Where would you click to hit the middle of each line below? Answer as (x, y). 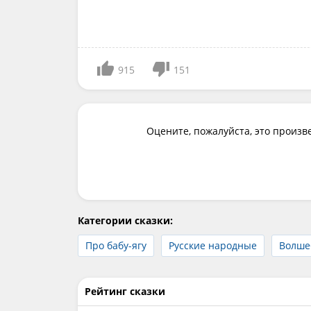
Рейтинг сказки (125, 291)
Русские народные (213, 245)
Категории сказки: (125, 220)
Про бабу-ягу (116, 245)
